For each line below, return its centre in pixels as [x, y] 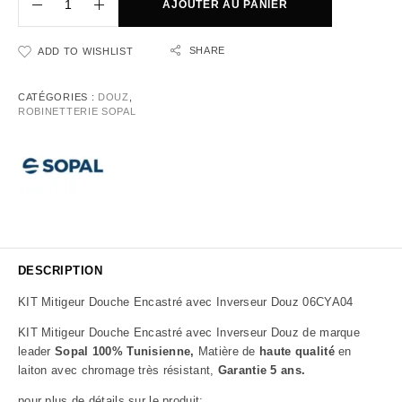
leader [37, 351]
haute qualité [297, 351]
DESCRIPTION [61, 271]
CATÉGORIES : [58, 97]
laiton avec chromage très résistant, [118, 370]
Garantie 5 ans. [262, 370]
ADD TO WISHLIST [86, 51]
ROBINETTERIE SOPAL [77, 111]
